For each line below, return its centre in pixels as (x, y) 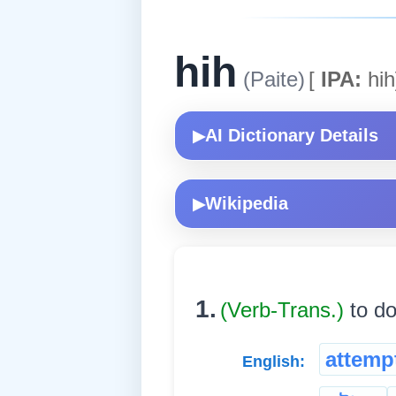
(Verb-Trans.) (285, 310)
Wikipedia (247, 204)
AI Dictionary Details (292, 136)
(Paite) (271, 80)
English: (274, 362)
